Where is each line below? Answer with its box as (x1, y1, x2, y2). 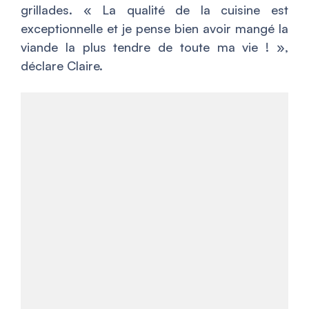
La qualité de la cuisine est (102, 1, 289, 17)
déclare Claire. (21, 57, 103, 73)
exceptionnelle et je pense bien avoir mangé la (21, 20, 288, 36)
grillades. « (21, 1, 103, 17)
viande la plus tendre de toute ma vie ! (21, 39, 270, 54)
